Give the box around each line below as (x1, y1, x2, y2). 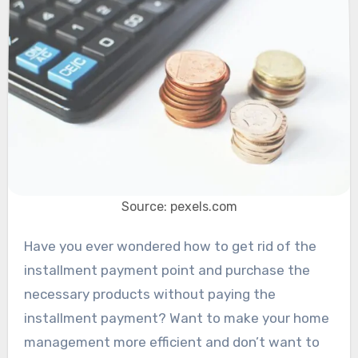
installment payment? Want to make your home (23, 309, 329, 326)
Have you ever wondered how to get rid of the (23, 237, 33, 254)
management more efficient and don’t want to (23, 333, 320, 350)
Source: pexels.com (121, 198, 237, 214)
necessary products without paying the (23, 285, 276, 302)
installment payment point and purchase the (23, 261, 310, 278)
